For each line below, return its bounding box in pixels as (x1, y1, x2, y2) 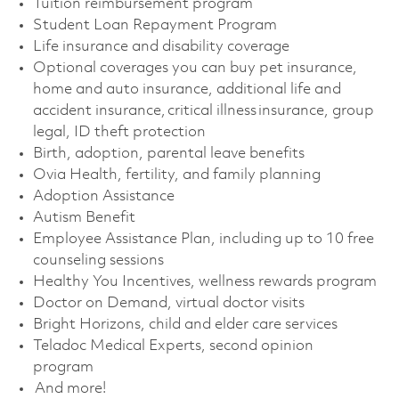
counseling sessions (32, 252, 171, 268)
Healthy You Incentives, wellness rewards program (32, 273, 380, 289)
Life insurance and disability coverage (32, 38, 297, 54)
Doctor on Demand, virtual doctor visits (32, 295, 312, 311)
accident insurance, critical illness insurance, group (32, 102, 374, 118)
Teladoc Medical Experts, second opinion (32, 338, 313, 354)
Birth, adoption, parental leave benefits (32, 145, 308, 161)
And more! (32, 380, 108, 396)
